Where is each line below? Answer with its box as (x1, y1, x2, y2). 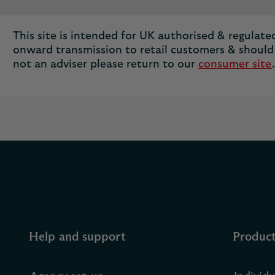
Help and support (29, 231, 126, 243)
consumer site (198, 59, 272, 70)
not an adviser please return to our (13, 59, 198, 70)
